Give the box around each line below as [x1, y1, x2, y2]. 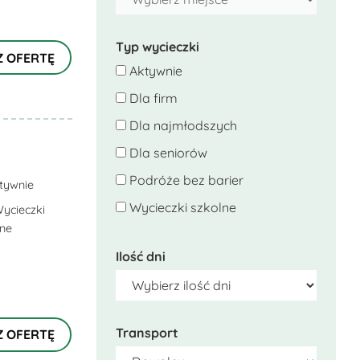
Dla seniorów [125, 145, 207, 161]
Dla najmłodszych [125, 117, 237, 133]
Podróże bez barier [125, 172, 243, 188]
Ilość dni [115, 248, 166, 264]
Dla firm [125, 90, 178, 106]
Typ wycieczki [115, 39, 199, 55]
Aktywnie [125, 63, 182, 79]
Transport [115, 325, 178, 341]
